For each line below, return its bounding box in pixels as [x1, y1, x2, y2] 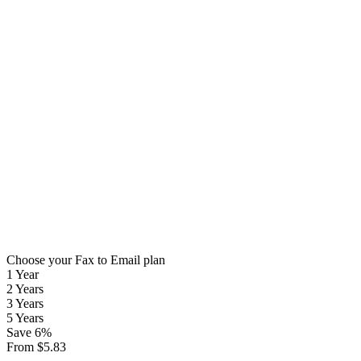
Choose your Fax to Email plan [6, 252, 165, 267]
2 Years [6, 281, 44, 296]
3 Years [6, 296, 44, 310]
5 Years [6, 310, 44, 325]
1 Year [6, 267, 39, 281]
